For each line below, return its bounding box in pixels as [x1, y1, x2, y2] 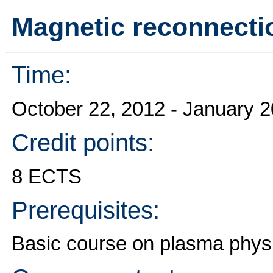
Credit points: [11, 129, 154, 157]
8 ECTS [11, 165, 82, 188]
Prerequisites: [11, 196, 160, 224]
